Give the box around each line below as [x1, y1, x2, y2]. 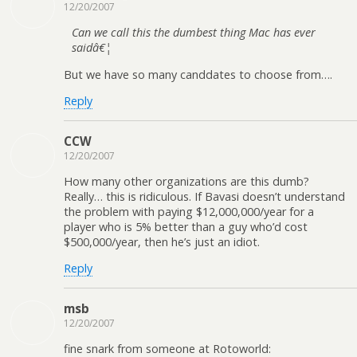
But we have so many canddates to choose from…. [64, 66, 332, 82]
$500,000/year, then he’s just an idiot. [64, 233, 260, 249]
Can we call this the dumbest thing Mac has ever [72, 25, 316, 41]
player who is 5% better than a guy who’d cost [64, 218, 308, 234]
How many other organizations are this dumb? [64, 173, 309, 189]
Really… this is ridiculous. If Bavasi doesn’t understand [64, 188, 345, 204]
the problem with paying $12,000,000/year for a [64, 203, 314, 219]
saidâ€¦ [72, 40, 112, 56]
